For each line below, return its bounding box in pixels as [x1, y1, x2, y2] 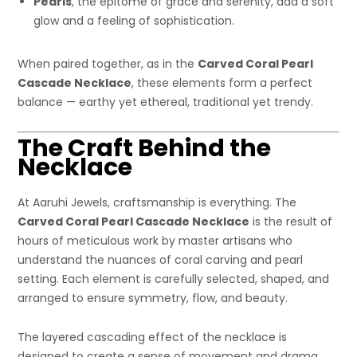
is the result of [249, 213, 333, 229]
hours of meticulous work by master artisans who [18, 232, 293, 249]
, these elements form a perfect [131, 74, 313, 91]
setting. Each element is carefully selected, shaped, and [18, 270, 330, 287]
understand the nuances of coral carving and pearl [18, 251, 304, 268]
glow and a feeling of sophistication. [33, 12, 235, 29]
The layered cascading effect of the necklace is [18, 328, 288, 345]
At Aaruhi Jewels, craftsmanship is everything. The [18, 194, 297, 210]
